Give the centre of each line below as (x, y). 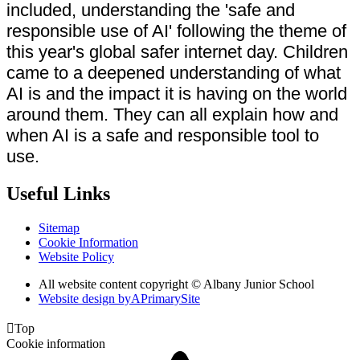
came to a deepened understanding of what (174, 72)
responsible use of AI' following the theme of (176, 31)
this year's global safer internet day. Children (177, 51)
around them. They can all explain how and (172, 114)
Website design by (85, 298)
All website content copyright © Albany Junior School (176, 284)
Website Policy (76, 256)
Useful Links (58, 193)
